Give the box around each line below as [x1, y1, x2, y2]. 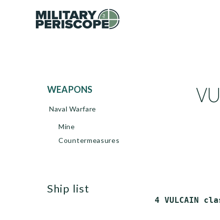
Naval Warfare [49, 105, 97, 113]
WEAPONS [56, 84, 93, 95]
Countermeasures [58, 136, 120, 144]
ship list [54, 182, 89, 195]
